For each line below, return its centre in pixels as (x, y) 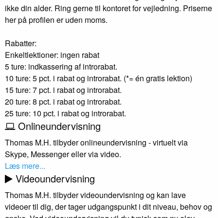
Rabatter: (21, 43)
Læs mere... (25, 166)
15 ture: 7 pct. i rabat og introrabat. (63, 90)
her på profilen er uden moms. (56, 20)
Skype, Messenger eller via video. (63, 154)
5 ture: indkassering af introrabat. (61, 67)
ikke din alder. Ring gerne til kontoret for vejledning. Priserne (109, 8)
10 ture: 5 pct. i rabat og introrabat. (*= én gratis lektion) (99, 78)
